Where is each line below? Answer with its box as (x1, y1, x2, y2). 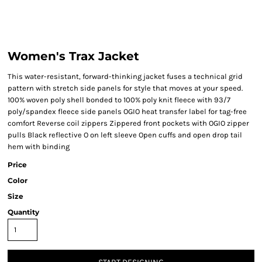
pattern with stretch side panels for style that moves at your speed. (8, 84, 243, 92)
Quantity (8, 208, 39, 216)
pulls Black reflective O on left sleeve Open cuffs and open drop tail (8, 130, 242, 139)
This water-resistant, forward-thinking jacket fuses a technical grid (8, 72, 243, 81)
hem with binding (8, 142, 70, 151)
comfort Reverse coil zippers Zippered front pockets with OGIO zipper (8, 119, 249, 127)
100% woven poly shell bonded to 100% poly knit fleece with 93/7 (8, 95, 230, 104)
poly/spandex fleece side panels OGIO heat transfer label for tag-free (8, 107, 247, 116)
